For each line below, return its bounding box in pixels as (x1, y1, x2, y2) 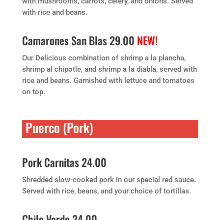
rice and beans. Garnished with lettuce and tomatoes (22, 76, 194, 85)
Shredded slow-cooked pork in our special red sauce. (22, 175, 196, 184)
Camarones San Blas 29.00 (22, 32, 137, 48)
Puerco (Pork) (25, 118, 93, 137)
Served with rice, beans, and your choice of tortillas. (22, 187, 191, 195)
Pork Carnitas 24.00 (22, 154, 107, 170)
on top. (22, 87, 45, 96)
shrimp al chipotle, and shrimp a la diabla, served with (22, 65, 197, 74)
